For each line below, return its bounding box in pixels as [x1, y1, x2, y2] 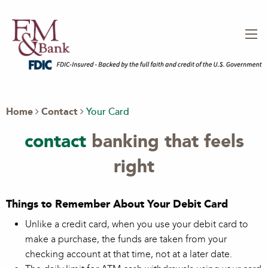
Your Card [86, 106, 129, 118]
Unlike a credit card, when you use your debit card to [25, 218, 248, 230]
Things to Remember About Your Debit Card [6, 197, 228, 211]
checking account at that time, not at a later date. [25, 248, 232, 260]
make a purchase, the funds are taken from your [25, 233, 227, 245]
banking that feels [86, 130, 244, 153]
